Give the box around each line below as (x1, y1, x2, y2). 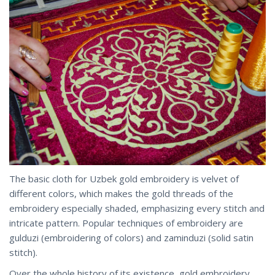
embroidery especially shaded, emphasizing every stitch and (9, 201, 265, 214)
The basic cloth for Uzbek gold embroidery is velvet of (9, 172, 239, 185)
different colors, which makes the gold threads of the (9, 187, 233, 199)
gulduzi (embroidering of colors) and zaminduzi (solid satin (9, 231, 254, 244)
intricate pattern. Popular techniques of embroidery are (9, 216, 243, 229)
